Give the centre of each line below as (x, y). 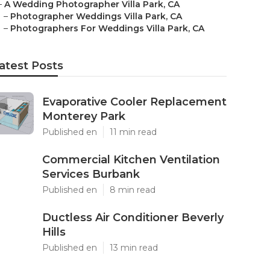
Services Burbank (91, 174)
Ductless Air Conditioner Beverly (133, 218)
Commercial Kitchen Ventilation (131, 160)
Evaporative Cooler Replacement (134, 102)
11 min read (133, 132)
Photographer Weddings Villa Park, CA (96, 16)
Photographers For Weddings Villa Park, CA (107, 28)
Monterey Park (84, 116)
